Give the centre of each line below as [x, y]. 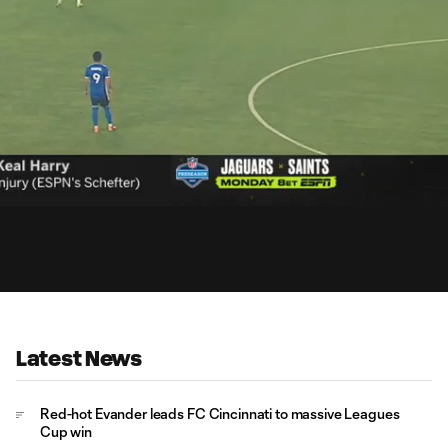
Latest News [79, 359]
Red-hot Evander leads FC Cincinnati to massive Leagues [220, 414]
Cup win [66, 432]
